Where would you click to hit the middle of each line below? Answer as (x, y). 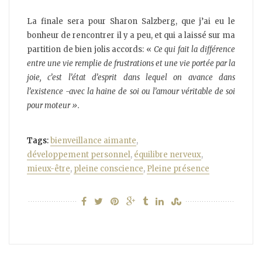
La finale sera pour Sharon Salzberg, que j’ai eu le (131, 22)
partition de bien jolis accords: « (90, 50)
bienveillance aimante (93, 140)
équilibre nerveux (168, 154)
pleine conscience (108, 169)
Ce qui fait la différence (194, 50)
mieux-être (49, 169)
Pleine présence (178, 169)
